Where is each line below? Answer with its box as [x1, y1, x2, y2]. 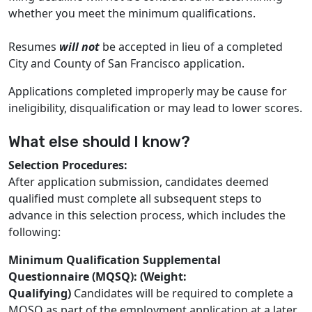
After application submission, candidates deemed [8, 174, 269, 189]
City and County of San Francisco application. [8, 56, 244, 71]
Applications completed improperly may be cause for [8, 84, 287, 99]
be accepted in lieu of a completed [102, 39, 283, 54]
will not [59, 39, 102, 54]
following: [8, 224, 63, 240]
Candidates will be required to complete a [74, 286, 293, 301]
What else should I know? [8, 133, 190, 150]
